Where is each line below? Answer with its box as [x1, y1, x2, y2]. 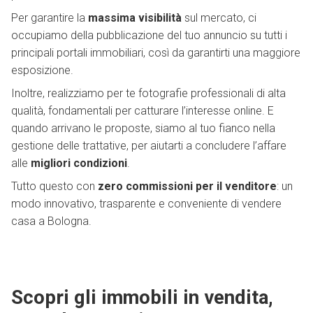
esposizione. [11, 64, 73, 78]
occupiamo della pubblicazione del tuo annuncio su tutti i [11, 29, 287, 43]
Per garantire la [11, 11, 88, 25]
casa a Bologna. [11, 214, 92, 228]
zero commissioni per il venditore [98, 180, 277, 194]
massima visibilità [88, 11, 182, 25]
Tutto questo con [11, 180, 98, 194]
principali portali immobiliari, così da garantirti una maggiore [11, 46, 300, 60]
